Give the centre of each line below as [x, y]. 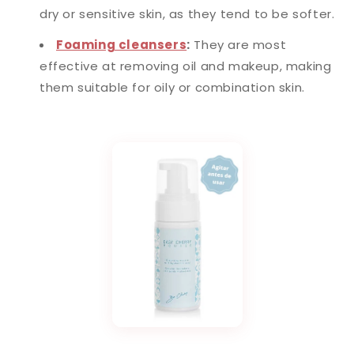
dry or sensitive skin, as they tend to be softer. [187, 14]
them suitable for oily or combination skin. [172, 87]
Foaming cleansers [122, 45]
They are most [238, 45]
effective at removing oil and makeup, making [186, 66]
